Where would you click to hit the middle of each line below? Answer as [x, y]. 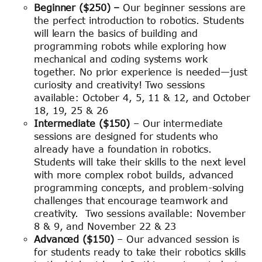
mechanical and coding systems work [121, 59]
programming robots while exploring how [130, 46]
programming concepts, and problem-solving [139, 187]
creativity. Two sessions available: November [140, 213]
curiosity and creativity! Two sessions [120, 85]
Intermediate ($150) [82, 123]
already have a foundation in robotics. [123, 149]
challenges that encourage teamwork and [131, 200]
